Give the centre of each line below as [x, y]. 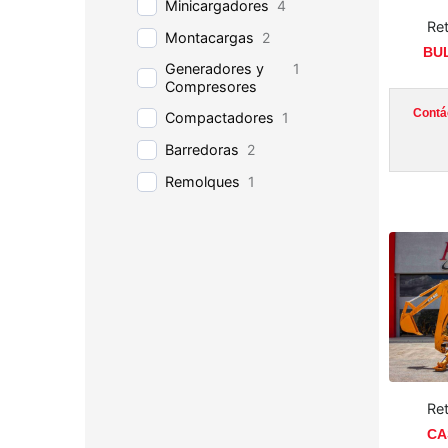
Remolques [203, 181]
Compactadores [220, 117]
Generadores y [215, 68]
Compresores [211, 86]
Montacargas [210, 37]
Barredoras [202, 149]
